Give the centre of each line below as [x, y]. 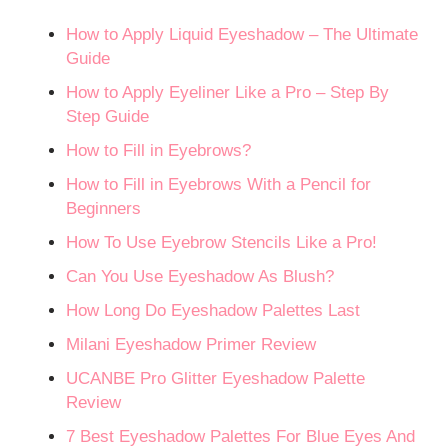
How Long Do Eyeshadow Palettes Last [213, 311]
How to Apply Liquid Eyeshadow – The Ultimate [242, 35]
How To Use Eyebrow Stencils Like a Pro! [222, 243]
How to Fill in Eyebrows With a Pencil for [219, 185]
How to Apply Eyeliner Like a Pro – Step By [228, 93]
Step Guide [108, 117]
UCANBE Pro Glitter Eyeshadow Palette [216, 379]
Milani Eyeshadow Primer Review [191, 345]
